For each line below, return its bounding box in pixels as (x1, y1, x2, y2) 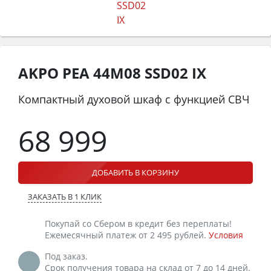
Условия (209, 229, 243, 241)
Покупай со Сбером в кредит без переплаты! (45, 217, 232, 229)
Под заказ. (45, 250, 88, 262)
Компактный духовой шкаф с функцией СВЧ (18, 91, 250, 106)
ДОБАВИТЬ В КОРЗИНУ (92, 166, 179, 178)
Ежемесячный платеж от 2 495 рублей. (45, 229, 209, 241)
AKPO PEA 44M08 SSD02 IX (18, 62, 206, 83)
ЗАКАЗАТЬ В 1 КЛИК (28, 191, 102, 202)
